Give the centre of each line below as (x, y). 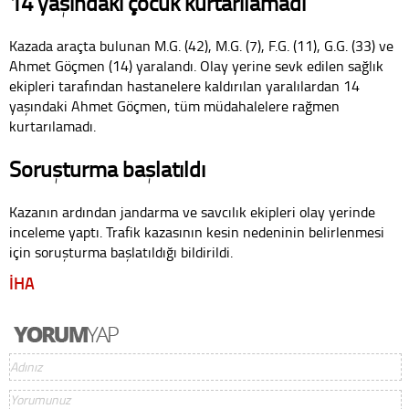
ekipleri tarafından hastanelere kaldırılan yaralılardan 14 (184, 85)
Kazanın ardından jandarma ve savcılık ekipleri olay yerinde (192, 212)
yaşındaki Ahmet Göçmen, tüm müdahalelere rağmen (174, 105)
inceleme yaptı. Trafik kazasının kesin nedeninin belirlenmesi (197, 232)
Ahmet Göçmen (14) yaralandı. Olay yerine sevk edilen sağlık (196, 65)
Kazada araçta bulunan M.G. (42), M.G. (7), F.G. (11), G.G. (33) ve (201, 45)
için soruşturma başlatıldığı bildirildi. (121, 252)
